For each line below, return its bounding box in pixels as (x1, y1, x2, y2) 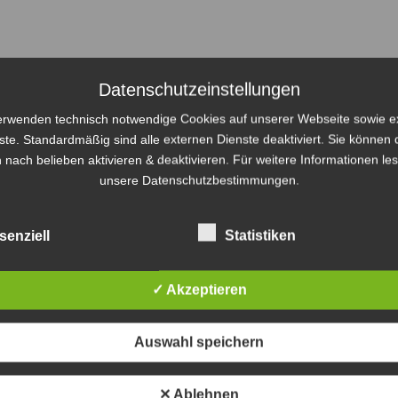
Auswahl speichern (134, 334, 264, 349)
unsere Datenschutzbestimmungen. (99, 172, 299, 187)
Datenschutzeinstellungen (98, 79, 300, 99)
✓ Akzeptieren (151, 282, 247, 297)
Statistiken (224, 227, 296, 243)
